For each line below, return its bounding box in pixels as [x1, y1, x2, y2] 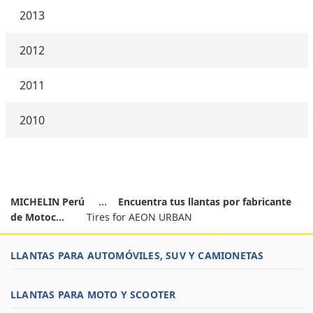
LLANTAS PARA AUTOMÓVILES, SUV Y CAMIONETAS [10, 249, 264, 262]
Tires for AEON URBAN [87, 210, 192, 224]
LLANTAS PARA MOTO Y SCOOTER [10, 288, 176, 301]
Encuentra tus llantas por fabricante [118, 195, 291, 208]
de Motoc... [10, 210, 64, 224]
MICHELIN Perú [10, 195, 87, 208]
